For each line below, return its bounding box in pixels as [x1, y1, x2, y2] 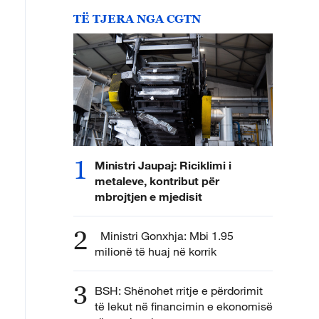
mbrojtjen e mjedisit [95, 189, 202, 203]
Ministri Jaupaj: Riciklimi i [95, 157, 231, 172]
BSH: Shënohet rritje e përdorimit [95, 283, 263, 298]
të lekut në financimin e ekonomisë [95, 298, 273, 313]
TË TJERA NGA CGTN [73, 12, 201, 25]
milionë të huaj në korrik [95, 244, 219, 258]
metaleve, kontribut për [95, 173, 219, 187]
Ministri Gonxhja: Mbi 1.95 [95, 228, 234, 243]
